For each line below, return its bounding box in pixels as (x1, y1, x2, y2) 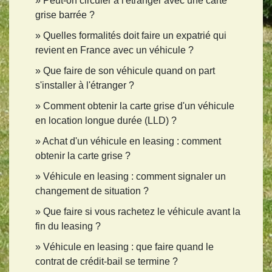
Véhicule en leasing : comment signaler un (43, 171, 226, 182)
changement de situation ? (35, 186, 149, 197)
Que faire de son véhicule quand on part (43, 66, 215, 76)
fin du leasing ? (35, 221, 101, 232)
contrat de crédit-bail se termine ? (35, 256, 178, 267)
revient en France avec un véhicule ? (35, 45, 194, 56)
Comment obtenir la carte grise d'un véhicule (43, 101, 234, 112)
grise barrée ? (35, 10, 95, 21)
